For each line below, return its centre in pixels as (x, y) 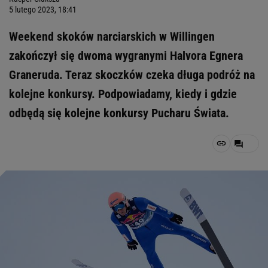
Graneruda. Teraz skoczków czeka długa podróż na (132, 75)
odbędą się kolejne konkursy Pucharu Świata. (119, 113)
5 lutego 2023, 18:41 (43, 10)
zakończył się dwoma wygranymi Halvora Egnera (126, 56)
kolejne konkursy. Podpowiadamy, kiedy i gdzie (123, 94)
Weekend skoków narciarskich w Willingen (112, 36)
